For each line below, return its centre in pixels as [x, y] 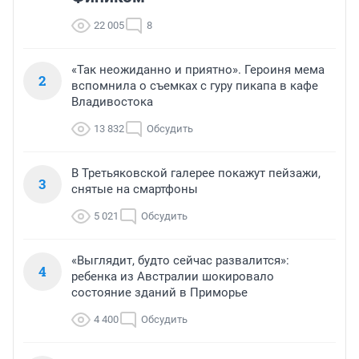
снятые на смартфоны [135, 189]
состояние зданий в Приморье [159, 292]
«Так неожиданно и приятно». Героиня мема [198, 69]
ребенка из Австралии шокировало [173, 276]
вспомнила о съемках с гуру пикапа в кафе [195, 85]
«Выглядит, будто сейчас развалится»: [180, 260]
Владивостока [112, 101]
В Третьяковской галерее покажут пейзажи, [196, 173]
